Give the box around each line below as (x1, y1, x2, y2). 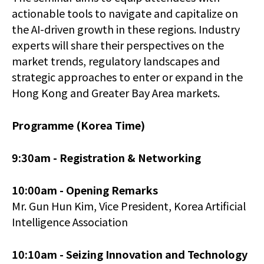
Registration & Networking (60, 150, 201, 166)
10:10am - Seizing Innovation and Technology (12, 246, 247, 262)
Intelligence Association (12, 214, 128, 230)
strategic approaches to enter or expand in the (12, 69, 243, 85)
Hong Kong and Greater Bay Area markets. (12, 85, 222, 101)
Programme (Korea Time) (12, 117, 145, 133)
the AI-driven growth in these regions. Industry (12, 21, 240, 37)
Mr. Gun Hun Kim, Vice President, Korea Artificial (12, 198, 246, 214)
